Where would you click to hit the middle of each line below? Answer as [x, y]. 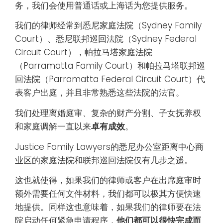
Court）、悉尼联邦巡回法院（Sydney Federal [106, 39]
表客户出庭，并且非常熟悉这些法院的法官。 [100, 93]
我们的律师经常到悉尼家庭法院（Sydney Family [108, 26]
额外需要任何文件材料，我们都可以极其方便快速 [108, 194]
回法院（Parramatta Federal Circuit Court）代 [110, 79]
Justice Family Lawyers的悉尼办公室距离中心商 [109, 147]
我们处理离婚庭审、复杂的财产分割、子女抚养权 [108, 113]
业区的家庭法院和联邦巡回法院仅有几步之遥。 [104, 160]
